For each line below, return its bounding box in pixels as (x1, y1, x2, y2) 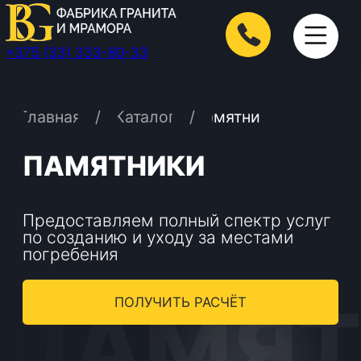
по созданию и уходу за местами (16, 162, 210, 177)
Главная (13, 77, 59, 91)
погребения (16, 174, 85, 189)
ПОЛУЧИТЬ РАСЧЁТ (81, 210, 176, 222)
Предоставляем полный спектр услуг (16, 150, 237, 165)
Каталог (81, 77, 126, 91)
